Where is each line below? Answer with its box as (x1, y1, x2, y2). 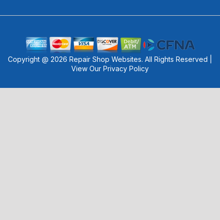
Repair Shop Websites (69, 55, 141, 63)
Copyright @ (8, 55, 51, 63)
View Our (71, 64, 103, 73)
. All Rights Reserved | (141, 55, 212, 63)
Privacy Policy (103, 64, 149, 73)
